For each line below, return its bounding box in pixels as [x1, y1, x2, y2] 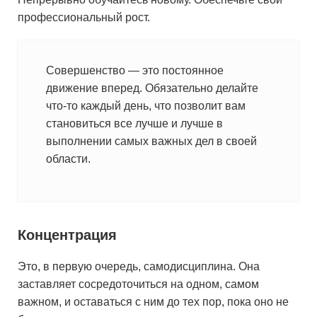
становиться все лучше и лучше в [46, 117, 223, 129]
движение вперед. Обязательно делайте [46, 82, 258, 94]
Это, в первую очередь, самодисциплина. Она [18, 260, 260, 272]
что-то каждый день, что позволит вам [46, 100, 246, 112]
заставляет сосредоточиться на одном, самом [18, 278, 259, 290]
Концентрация [18, 227, 117, 243]
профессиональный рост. [18, 11, 150, 23]
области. [46, 153, 91, 165]
